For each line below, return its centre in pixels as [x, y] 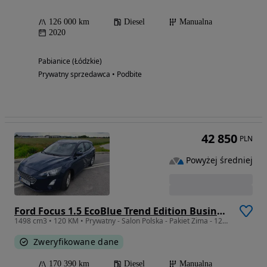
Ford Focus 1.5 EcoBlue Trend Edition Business [221, 211]
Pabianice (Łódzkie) [70, 61]
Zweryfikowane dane [76, 242]
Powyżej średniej [219, 160]
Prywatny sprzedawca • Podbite [90, 74]
